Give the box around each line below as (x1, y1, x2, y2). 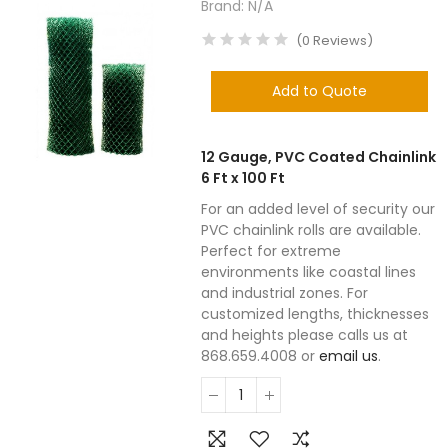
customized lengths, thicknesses (201, 304, 430, 324)
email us (319, 346, 379, 366)
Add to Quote (272, 81, 368, 101)
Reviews (310, 31, 368, 50)
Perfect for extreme (201, 241, 342, 261)
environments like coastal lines (201, 262, 417, 282)
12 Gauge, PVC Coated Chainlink (201, 147, 437, 167)
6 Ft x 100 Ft (201, 168, 286, 188)
